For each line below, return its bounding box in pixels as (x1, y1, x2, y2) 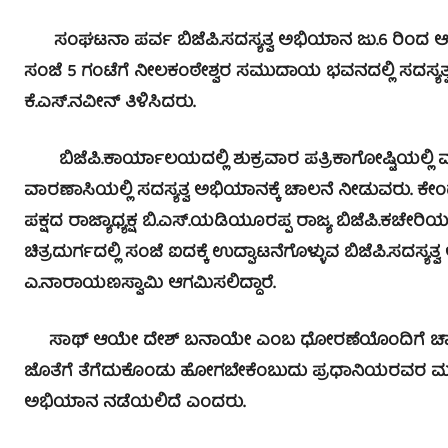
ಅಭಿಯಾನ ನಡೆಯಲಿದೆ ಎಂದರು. (24, 389, 245, 419)
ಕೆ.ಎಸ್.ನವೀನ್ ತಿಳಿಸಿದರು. (24, 89, 195, 119)
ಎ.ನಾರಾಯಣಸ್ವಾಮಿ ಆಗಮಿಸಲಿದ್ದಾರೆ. (24, 270, 275, 300)
